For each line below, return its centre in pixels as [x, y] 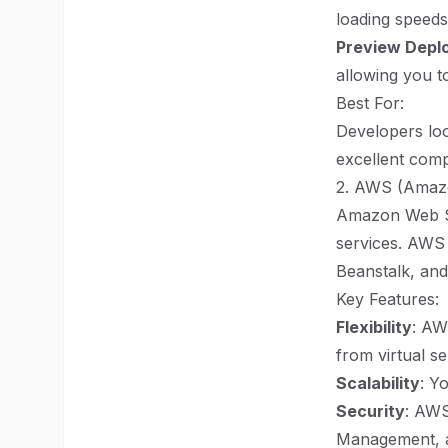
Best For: [370, 103]
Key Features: [387, 299]
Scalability [378, 383]
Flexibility [374, 327]
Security [370, 411]
